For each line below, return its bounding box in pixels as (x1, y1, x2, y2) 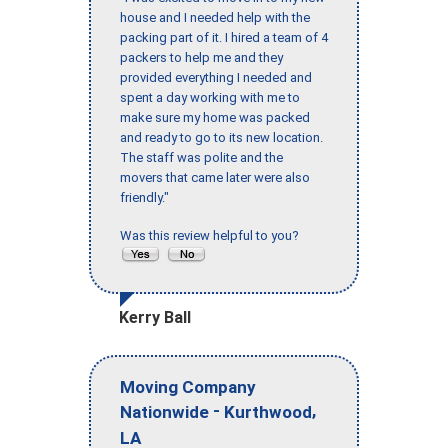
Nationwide (120, 401, 209, 422)
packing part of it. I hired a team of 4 (120, 29, 328, 45)
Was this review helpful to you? (120, 227, 305, 243)
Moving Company (120, 376, 256, 397)
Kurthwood (224, 401, 312, 422)
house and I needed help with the (120, 9, 310, 25)
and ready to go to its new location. (120, 129, 323, 145)
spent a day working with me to (120, 89, 300, 105)
